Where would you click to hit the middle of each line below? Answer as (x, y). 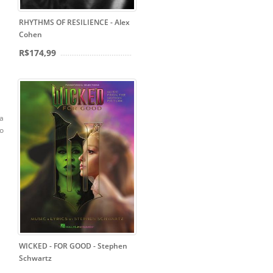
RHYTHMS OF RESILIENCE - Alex (74, 23)
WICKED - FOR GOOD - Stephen (73, 246)
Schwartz (35, 258)
